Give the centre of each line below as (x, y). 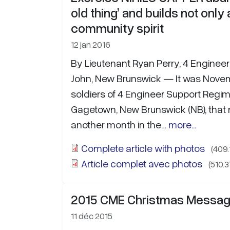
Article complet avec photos (142, 163)
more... (182, 124)
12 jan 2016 (91, 44)
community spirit (117, 27)
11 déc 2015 (92, 215)
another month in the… (120, 124)
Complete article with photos (143, 148)
